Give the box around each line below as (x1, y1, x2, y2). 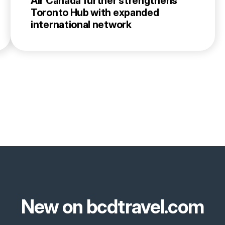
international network (31, 19, 132, 31)
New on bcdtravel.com (21, 195, 204, 218)
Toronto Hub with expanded (31, 7, 159, 19)
